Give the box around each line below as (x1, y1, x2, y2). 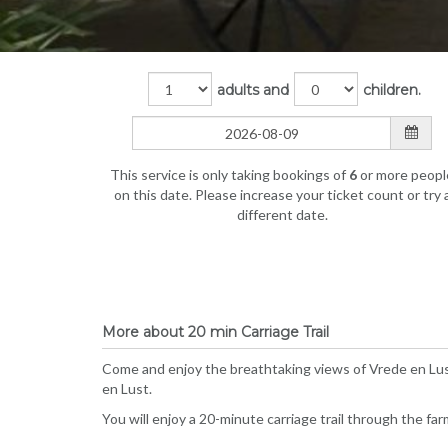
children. (363, 80, 421, 99)
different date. (236, 206, 328, 223)
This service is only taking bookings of (110, 166, 349, 183)
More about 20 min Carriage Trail (102, 323, 329, 341)
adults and (217, 80, 289, 99)
